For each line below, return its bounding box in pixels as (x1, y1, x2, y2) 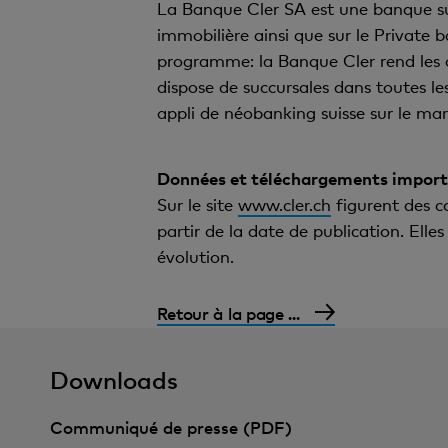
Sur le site (156, 194, 238, 215)
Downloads (50, 365, 178, 394)
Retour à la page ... (156, 302, 300, 324)
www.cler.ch (237, 194, 331, 215)
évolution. (156, 246, 234, 267)
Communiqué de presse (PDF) (50, 416, 292, 438)
